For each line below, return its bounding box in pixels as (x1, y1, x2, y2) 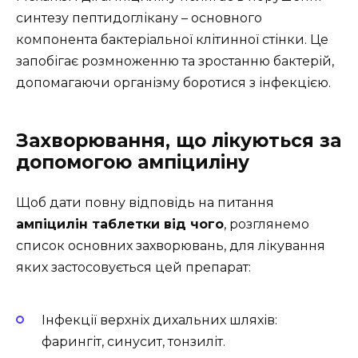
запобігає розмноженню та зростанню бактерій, (16, 54, 334, 70)
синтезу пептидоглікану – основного (16, 10, 262, 26)
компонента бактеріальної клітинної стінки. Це (16, 32, 328, 48)
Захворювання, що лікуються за (16, 129, 341, 153)
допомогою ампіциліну (16, 151, 249, 174)
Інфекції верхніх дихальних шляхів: (42, 312, 277, 328)
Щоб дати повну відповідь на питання (16, 195, 274, 211)
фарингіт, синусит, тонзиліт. (42, 333, 225, 349)
